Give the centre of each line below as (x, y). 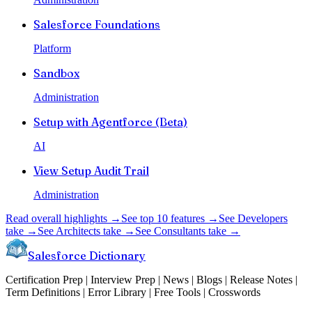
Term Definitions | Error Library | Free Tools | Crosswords (133, 292)
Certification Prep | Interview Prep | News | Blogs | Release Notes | (151, 279)
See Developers (253, 218)
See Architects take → (86, 231)
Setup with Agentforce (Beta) (110, 122)
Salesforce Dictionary (87, 255)
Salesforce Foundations (97, 24)
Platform (52, 48)
